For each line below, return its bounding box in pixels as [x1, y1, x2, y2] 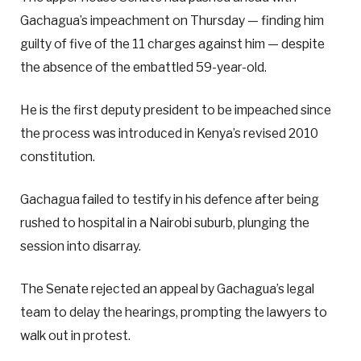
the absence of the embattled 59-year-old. [20, 59, 267, 75]
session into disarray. [20, 239, 141, 255]
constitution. [20, 149, 95, 165]
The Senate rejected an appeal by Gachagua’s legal [20, 281, 314, 297]
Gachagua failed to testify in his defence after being [20, 192, 319, 208]
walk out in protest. [20, 328, 131, 344]
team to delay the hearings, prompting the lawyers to [20, 305, 327, 321]
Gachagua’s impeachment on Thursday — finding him [20, 12, 324, 28]
